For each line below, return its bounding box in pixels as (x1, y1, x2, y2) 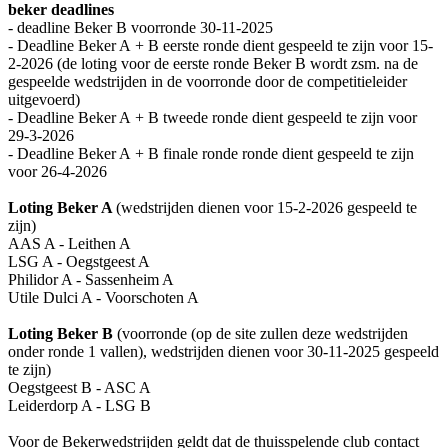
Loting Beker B (8, 324, 113, 342)
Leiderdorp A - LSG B (8, 396, 151, 414)
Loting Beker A (8, 198, 116, 216)
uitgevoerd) (8, 90, 80, 108)
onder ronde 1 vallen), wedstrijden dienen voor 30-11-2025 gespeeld (8, 342, 439, 360)
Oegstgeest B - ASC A (8, 378, 151, 396)
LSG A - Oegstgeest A (8, 252, 150, 270)
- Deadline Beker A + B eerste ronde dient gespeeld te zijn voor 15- (8, 36, 433, 54)
